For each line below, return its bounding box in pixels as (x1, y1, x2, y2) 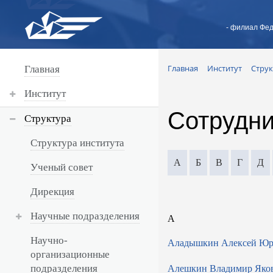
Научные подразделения (30, 210, 140, 222)
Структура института (30, 137, 124, 149)
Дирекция (30, 186, 74, 197)
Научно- (30, 235, 68, 246)
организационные (30, 249, 110, 260)
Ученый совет (30, 161, 93, 173)
